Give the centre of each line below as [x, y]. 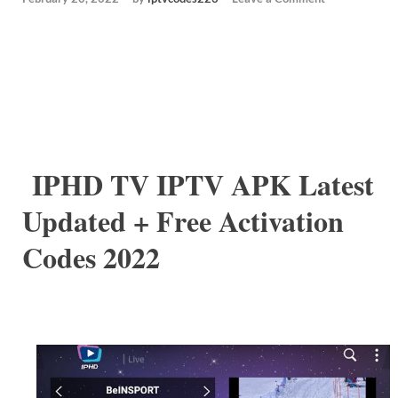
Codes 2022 [91, 258]
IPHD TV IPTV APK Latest [198, 185]
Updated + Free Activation [183, 221]
